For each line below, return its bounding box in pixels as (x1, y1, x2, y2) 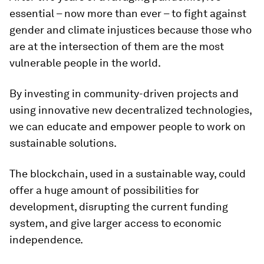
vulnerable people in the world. (9, 57, 161, 69)
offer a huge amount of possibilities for (9, 184, 199, 196)
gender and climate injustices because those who (9, 24, 252, 36)
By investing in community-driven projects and (9, 87, 239, 100)
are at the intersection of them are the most (9, 40, 224, 52)
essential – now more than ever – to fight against (9, 7, 246, 19)
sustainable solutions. (9, 137, 117, 149)
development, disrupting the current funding (9, 200, 228, 213)
